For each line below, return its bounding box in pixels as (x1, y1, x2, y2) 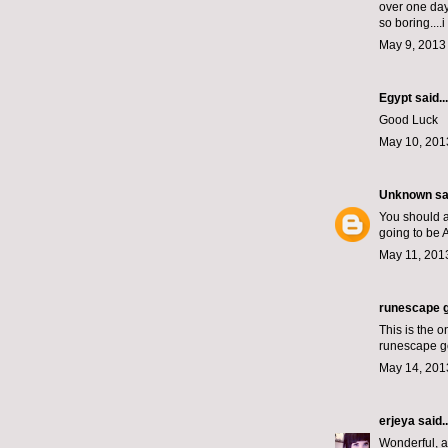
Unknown (379, 188, 432, 203)
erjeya (379, 414, 415, 429)
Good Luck (379, 113, 438, 128)
